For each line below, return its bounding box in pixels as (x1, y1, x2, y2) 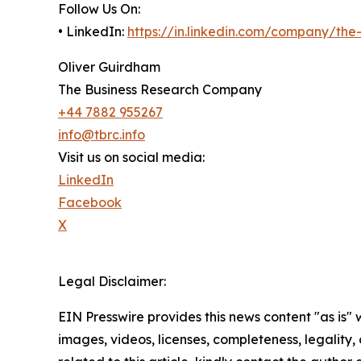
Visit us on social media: (58, 149, 205, 166)
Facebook (58, 194, 122, 211)
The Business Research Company (58, 81, 262, 98)
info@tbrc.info (58, 127, 145, 143)
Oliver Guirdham (58, 59, 160, 76)
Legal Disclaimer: (58, 273, 166, 290)
